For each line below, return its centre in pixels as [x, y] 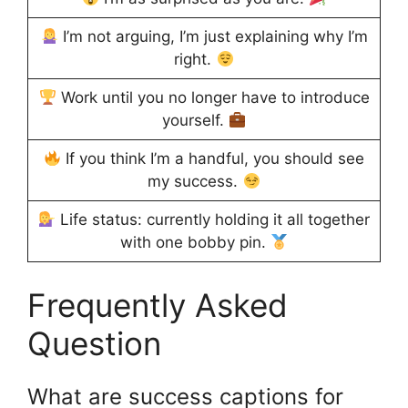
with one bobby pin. [195, 243]
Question [94, 344]
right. [195, 60]
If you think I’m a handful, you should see [213, 159]
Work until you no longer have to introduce [213, 98]
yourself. [195, 121]
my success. [195, 182]
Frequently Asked [158, 306]
